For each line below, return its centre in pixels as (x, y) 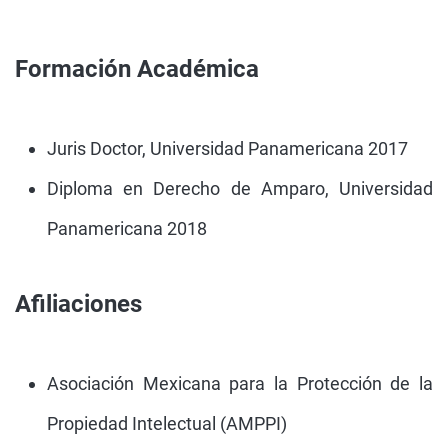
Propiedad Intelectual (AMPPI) (167, 423)
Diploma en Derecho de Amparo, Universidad (240, 188)
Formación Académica (137, 69)
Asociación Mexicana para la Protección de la (240, 383)
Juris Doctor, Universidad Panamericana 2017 (227, 148)
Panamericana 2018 (127, 228)
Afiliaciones (78, 304)
